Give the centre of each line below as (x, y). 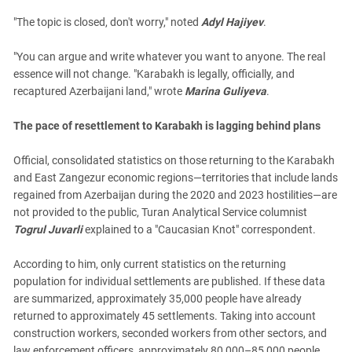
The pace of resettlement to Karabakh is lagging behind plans (167, 126)
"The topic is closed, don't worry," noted (107, 22)
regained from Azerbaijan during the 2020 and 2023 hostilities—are (175, 195)
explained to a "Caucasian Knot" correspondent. (199, 229)
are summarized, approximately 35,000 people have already (158, 299)
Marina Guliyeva (225, 91)
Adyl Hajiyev (232, 22)
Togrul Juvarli (48, 229)
